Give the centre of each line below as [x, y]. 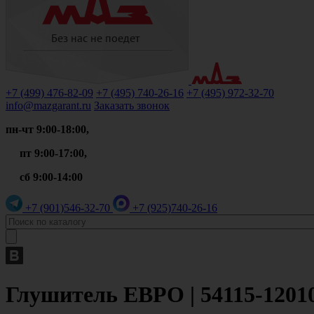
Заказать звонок [132, 105]
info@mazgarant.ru [48, 105]
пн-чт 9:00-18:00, [47, 129]
